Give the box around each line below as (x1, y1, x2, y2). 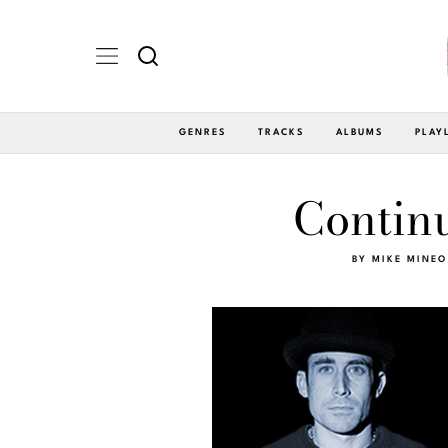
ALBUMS (336, 127, 383, 137)
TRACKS (258, 127, 304, 137)
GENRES (179, 127, 226, 137)
